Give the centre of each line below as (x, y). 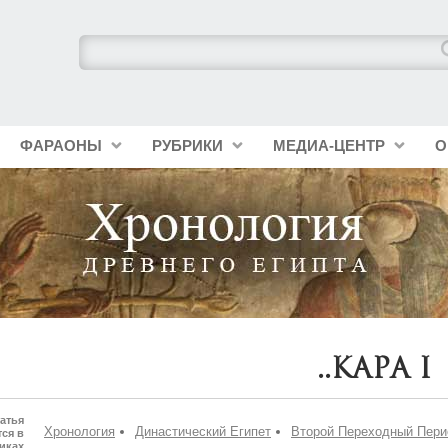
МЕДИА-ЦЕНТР (328, 145)
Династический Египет (203, 431)
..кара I (374, 367)
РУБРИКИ (187, 145)
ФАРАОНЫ (60, 145)
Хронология (79, 431)
